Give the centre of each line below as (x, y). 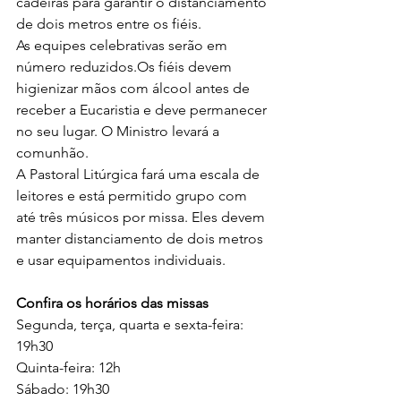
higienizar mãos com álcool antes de (135, 88)
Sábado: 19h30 (63, 389)
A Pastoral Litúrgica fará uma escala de (140, 174)
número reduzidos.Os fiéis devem (126, 67)
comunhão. (52, 153)
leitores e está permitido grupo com (133, 196)
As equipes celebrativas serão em (124, 45)
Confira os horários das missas (114, 303)
